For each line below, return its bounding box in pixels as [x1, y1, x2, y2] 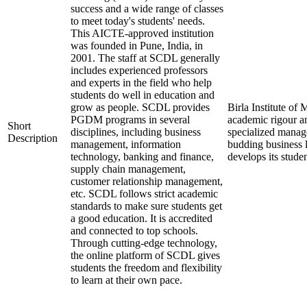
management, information [71, 138, 181, 150]
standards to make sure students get [71, 200, 222, 212]
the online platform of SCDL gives [71, 249, 220, 261]
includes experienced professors [71, 64, 208, 76]
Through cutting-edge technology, [71, 237, 217, 249]
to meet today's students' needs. [71, 15, 205, 27]
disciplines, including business [71, 126, 201, 138]
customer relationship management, [71, 175, 223, 187]
